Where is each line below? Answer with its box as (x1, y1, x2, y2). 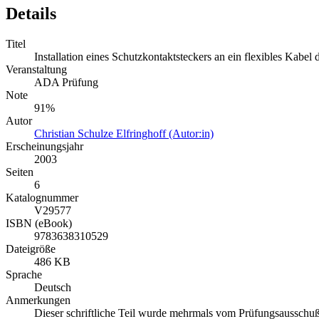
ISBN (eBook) (6, 216, 72, 229)
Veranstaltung (6, 63, 67, 75)
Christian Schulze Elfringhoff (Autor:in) (34, 127, 214, 140)
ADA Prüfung (34, 75, 98, 88)
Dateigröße (6, 242, 56, 255)
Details (6, 4, 56, 23)
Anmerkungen (6, 293, 70, 306)
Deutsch (34, 281, 71, 293)
